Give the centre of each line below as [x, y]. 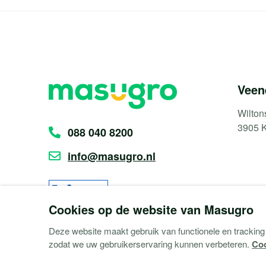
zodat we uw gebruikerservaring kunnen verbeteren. [150, 244]
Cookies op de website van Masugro [151, 209]
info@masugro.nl [112, 156]
